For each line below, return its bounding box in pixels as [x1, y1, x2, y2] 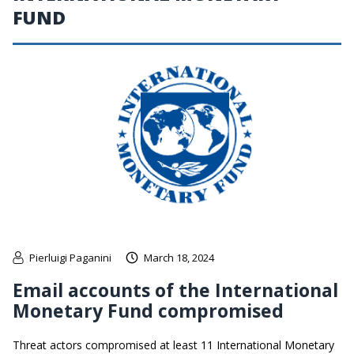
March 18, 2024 [144, 250, 214, 265]
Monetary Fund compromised [13, 298, 284, 324]
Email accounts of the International [13, 277, 338, 303]
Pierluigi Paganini [29, 250, 111, 265]
